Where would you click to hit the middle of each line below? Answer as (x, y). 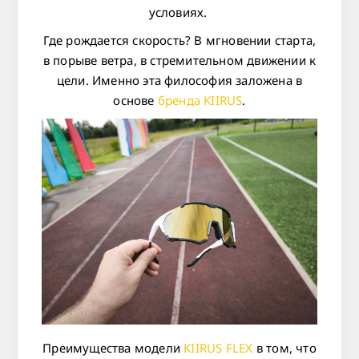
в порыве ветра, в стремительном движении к (179, 60)
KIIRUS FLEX (218, 348)
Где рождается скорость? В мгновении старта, (179, 40)
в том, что (284, 348)
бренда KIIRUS (198, 100)
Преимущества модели (113, 348)
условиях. (179, 12)
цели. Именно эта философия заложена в (179, 80)
